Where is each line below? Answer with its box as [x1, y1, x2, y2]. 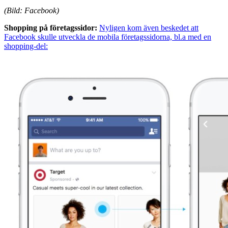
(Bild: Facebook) [4, 6, 59, 15]
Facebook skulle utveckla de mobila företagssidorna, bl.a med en [4, 32, 211, 41]
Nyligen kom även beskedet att [99, 23, 198, 32]
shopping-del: [4, 41, 48, 50]
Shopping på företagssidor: [4, 23, 97, 32]
